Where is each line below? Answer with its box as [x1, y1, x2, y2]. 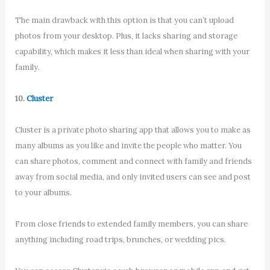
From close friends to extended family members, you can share [14, 219, 248, 230]
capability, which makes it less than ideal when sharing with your [14, 46, 250, 57]
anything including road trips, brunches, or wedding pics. [14, 234, 228, 245]
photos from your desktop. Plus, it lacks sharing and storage [14, 30, 237, 41]
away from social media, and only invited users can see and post [14, 171, 251, 182]
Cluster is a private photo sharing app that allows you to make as [14, 124, 251, 135]
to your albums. [14, 187, 72, 198]
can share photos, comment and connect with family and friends [14, 155, 252, 166]
